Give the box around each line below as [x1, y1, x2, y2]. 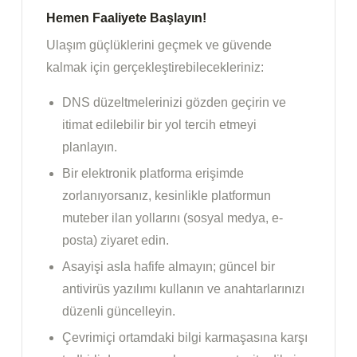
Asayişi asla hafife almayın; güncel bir [62, 260, 275, 274]
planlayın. [62, 140, 117, 155]
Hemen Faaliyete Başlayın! [46, 11, 206, 25]
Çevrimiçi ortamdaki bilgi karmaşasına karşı [62, 331, 308, 345]
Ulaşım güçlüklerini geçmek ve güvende [46, 38, 272, 53]
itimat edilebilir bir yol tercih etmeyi [62, 118, 257, 132]
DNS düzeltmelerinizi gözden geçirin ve [62, 96, 286, 110]
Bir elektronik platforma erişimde [62, 167, 244, 181]
